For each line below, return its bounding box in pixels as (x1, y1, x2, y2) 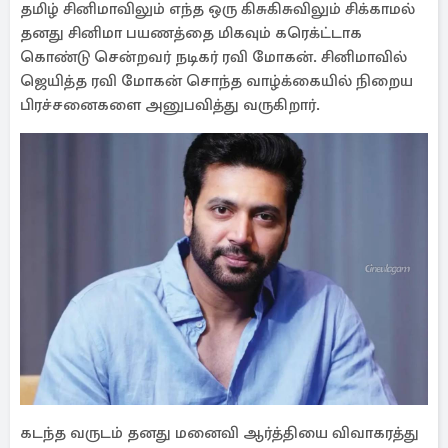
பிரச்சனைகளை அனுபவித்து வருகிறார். (20, 95, 320, 115)
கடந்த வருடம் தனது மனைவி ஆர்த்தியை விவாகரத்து (20, 423, 419, 443)
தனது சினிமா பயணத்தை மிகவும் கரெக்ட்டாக (20, 23, 362, 43)
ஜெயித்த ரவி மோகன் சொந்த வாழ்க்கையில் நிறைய (20, 71, 413, 91)
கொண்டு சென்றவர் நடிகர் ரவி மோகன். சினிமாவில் (20, 47, 407, 67)
